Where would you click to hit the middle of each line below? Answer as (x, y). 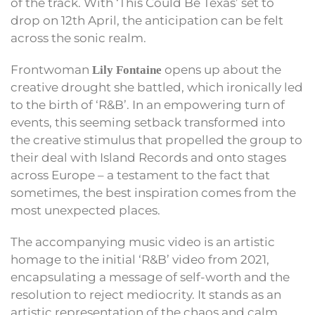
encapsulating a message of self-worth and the (150, 277)
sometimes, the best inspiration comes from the (153, 193)
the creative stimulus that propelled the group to (156, 140)
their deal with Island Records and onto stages (148, 158)
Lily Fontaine (127, 70)
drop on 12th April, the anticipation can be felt (147, 21)
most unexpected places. (85, 211)
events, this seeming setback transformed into (148, 123)
